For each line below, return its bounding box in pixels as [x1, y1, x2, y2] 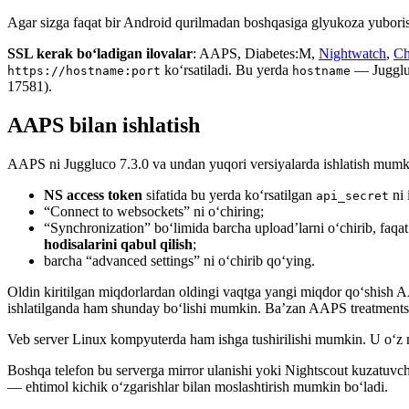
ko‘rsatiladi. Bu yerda [161, 61, 292, 78]
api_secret [316, 188, 389, 203]
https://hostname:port [7, 63, 161, 78]
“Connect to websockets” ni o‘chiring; [44, 203, 264, 219]
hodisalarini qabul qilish [44, 236, 193, 252]
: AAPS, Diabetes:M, [193, 45, 319, 61]
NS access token [44, 186, 142, 203]
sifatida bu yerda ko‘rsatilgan [142, 186, 316, 203]
